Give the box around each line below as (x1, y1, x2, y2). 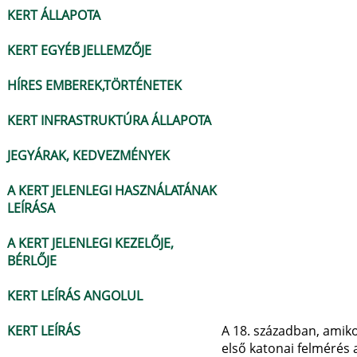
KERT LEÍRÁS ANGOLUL (7, 287, 143, 304)
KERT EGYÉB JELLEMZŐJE (7, 41, 151, 59)
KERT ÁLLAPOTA (7, 6, 100, 24)
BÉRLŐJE (7, 252, 57, 269)
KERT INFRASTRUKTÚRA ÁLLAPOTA (7, 112, 211, 129)
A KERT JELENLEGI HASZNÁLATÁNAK (7, 182, 217, 199)
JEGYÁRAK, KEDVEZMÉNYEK (7, 147, 170, 164)
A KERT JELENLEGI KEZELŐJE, (7, 234, 174, 252)
